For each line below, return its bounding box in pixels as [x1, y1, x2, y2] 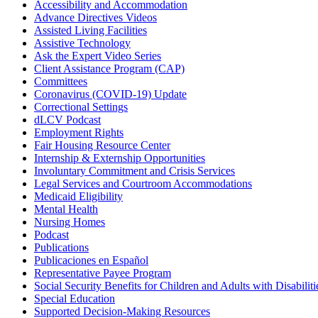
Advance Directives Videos [34, 11, 157, 24]
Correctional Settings [34, 101, 128, 114]
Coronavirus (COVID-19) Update [34, 88, 187, 101]
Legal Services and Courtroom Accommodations [34, 177, 252, 190]
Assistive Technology [34, 37, 131, 50]
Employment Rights [34, 126, 124, 139]
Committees [34, 75, 87, 88]
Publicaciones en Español [34, 254, 148, 267]
